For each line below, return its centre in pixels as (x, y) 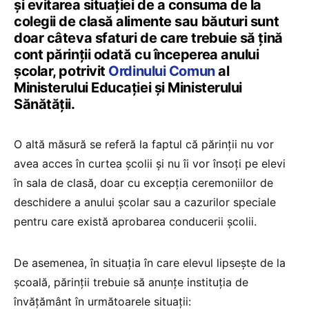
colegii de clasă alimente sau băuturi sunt (147, 22)
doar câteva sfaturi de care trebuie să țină (148, 38)
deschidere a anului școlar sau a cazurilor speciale (145, 202)
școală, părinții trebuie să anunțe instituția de (131, 282)
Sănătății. (44, 104)
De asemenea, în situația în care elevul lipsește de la (150, 263)
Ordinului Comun (163, 71)
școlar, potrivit (61, 71)
